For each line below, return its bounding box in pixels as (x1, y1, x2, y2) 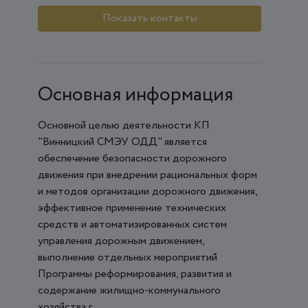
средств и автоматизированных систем (38, 216, 227, 232)
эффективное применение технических (38, 199, 226, 216)
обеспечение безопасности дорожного (38, 150, 227, 166)
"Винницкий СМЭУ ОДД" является (38, 133, 207, 150)
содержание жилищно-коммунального (38, 282, 221, 298)
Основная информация (38, 80, 233, 109)
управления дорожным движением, (38, 232, 204, 249)
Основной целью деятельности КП (38, 117, 210, 133)
